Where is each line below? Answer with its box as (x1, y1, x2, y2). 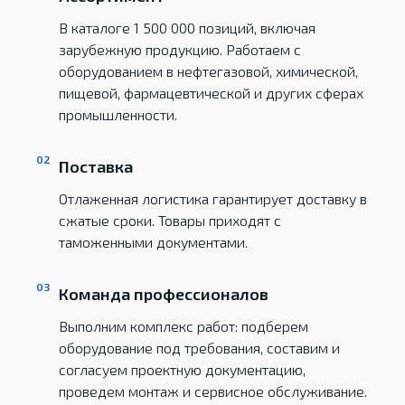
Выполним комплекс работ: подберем (59, 317, 309, 334)
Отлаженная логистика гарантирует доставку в (59, 190, 368, 207)
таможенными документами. (59, 233, 249, 250)
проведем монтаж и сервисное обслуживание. (59, 382, 368, 400)
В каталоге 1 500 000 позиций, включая (59, 19, 316, 36)
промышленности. (59, 106, 178, 123)
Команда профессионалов (59, 284, 269, 304)
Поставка (59, 156, 134, 176)
